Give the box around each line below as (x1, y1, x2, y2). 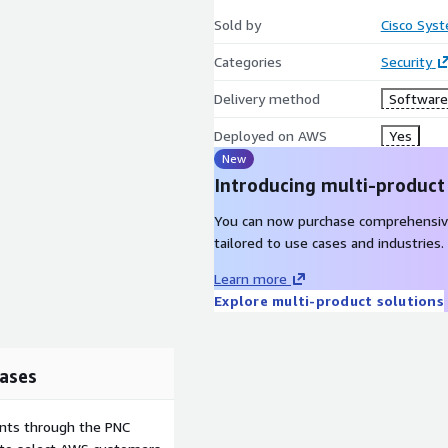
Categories (214, 53, 282, 70)
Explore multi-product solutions (214, 292, 444, 309)
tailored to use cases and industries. (214, 234, 444, 251)
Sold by (214, 16, 261, 33)
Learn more (214, 270, 287, 287)
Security (380, 53, 432, 70)
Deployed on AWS (214, 127, 327, 144)
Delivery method (214, 90, 320, 107)
